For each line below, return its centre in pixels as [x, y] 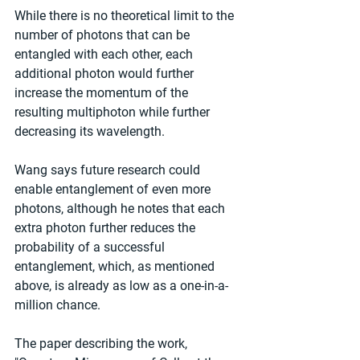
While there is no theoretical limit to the [126, 15]
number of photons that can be [104, 35]
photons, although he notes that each [121, 208]
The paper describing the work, [102, 343]
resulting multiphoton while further [114, 112]
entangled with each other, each [105, 54]
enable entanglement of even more [114, 189]
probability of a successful [91, 247]
